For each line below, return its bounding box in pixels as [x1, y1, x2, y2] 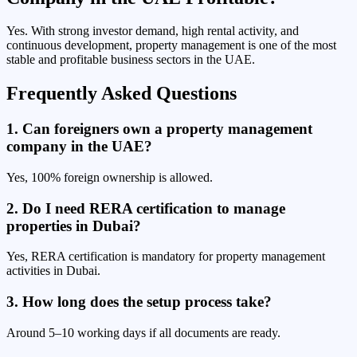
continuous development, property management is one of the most [6, 38, 336, 53]
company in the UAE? [6, 138, 152, 155]
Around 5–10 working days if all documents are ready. [6, 325, 280, 339]
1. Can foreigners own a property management [6, 120, 312, 138]
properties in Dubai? [6, 217, 141, 234]
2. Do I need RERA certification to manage [6, 199, 285, 217]
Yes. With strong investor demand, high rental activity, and [6, 24, 299, 38]
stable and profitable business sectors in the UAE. [6, 53, 255, 67]
